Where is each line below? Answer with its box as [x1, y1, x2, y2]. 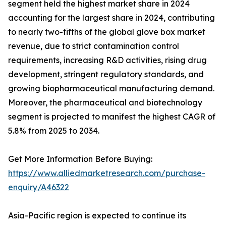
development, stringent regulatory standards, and [8, 69, 204, 80]
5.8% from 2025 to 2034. [8, 126, 99, 136]
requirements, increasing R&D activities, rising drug [8, 55, 207, 66]
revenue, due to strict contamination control [8, 41, 179, 51]
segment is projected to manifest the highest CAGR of [8, 111, 215, 122]
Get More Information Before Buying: [8, 154, 152, 164]
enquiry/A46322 [8, 182, 69, 193]
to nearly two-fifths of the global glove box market [8, 27, 205, 37]
